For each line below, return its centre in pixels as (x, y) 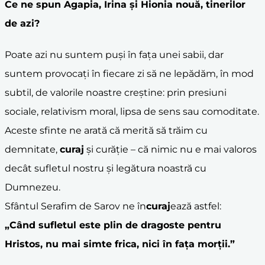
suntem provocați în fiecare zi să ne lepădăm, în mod (129, 74)
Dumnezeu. (33, 187)
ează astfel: (196, 206)
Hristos (22, 244)
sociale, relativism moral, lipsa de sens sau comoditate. (132, 112)
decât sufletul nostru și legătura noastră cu (106, 168)
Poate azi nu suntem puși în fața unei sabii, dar (114, 55)
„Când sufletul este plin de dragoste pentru (113, 225)
